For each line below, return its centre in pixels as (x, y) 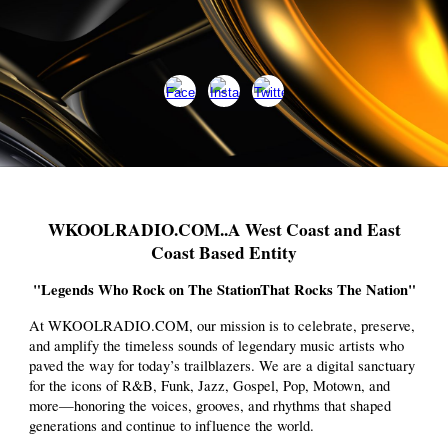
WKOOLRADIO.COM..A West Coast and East (224, 229)
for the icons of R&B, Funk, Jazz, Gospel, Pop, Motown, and (210, 385)
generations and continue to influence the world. (172, 425)
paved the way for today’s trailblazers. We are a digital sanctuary (222, 365)
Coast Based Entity (224, 252)
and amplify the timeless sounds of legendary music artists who (217, 345)
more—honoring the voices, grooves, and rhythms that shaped (210, 405)
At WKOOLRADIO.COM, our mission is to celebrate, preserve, (222, 325)
